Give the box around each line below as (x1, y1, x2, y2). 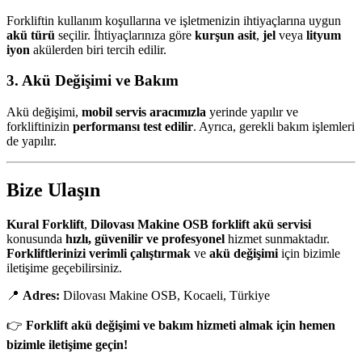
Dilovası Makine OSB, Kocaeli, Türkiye (60, 288, 270, 302)
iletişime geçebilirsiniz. (6, 260, 122, 275)
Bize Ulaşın (6, 179, 100, 201)
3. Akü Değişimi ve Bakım (6, 72, 179, 90)
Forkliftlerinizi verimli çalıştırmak (6, 246, 191, 260)
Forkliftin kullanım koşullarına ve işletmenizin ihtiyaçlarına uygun (6, 13, 341, 27)
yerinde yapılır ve (206, 105, 298, 120)
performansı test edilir (73, 120, 193, 134)
